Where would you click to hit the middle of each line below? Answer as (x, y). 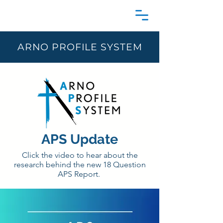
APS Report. (80, 174)
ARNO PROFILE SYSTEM (80, 47)
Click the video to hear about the (80, 155)
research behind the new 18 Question (80, 165)
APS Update (80, 139)
